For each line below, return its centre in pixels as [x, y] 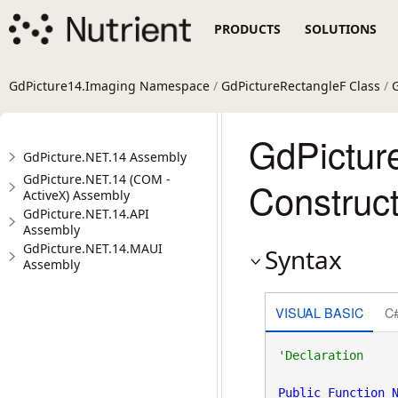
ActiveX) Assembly [76, 195]
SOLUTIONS [341, 29]
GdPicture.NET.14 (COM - [97, 179]
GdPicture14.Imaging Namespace [109, 86]
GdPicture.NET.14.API [86, 214]
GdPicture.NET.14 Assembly [105, 157]
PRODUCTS [248, 29]
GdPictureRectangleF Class [301, 86]
